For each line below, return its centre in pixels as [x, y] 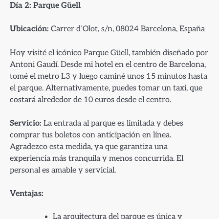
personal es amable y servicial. [63, 170]
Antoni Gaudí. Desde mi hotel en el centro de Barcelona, [108, 64]
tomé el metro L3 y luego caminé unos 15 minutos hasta [109, 76]
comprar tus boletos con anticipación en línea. [90, 135]
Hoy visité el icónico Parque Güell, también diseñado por [109, 53]
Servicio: [26, 123]
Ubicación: [29, 29]
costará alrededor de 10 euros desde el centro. [90, 99]
